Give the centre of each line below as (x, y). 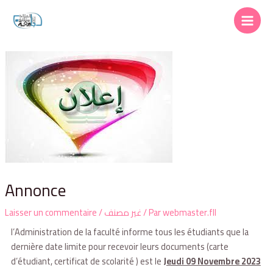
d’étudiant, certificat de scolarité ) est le (87, 261)
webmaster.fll (189, 213)
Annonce (35, 190)
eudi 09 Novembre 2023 (213, 261)
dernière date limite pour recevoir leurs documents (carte (119, 247)
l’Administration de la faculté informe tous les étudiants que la (129, 232)
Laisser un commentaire (51, 213)
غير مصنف (122, 213)
